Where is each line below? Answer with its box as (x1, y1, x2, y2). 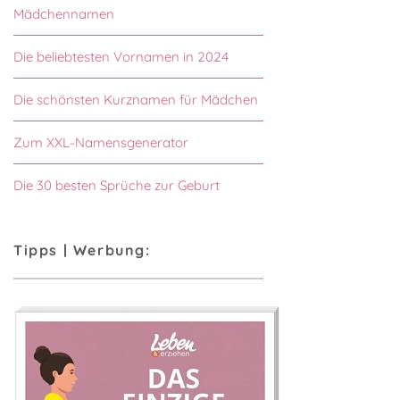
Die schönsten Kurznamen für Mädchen (13, 91, 258, 109)
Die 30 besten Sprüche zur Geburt (13, 177, 220, 195)
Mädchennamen (13, 5, 114, 23)
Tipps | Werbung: (13, 241, 151, 260)
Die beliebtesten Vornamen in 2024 (13, 48, 229, 66)
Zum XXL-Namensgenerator (13, 134, 188, 152)
